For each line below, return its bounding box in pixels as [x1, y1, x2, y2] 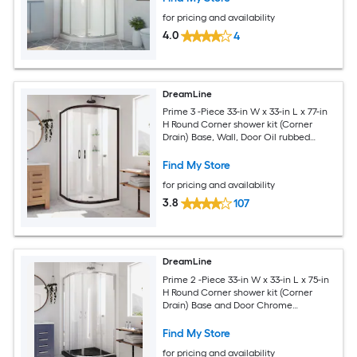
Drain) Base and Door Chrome [163, 299, 293, 311]
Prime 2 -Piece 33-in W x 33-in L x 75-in [163, 273, 330, 285]
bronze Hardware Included [163, 144, 278, 156]
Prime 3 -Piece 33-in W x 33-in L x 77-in [163, 106, 328, 118]
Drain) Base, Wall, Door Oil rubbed [163, 131, 311, 143]
